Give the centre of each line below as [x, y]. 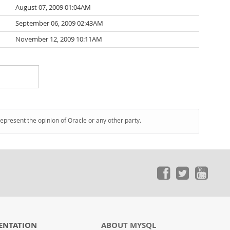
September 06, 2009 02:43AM [59, 23]
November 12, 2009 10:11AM [59, 39]
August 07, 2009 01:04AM [53, 7]
